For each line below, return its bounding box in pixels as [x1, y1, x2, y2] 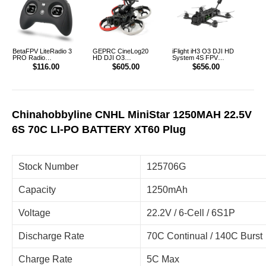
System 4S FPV [172, 54, 218, 62]
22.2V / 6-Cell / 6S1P [147, 208, 235, 218]
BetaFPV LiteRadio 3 [12, 47, 72, 55]
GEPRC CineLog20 [92, 47, 148, 55]
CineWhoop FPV [92, 61, 140, 68]
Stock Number [18, 161, 78, 172]
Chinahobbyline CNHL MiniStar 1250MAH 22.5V [12, 109, 252, 121]
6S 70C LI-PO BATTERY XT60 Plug [12, 123, 186, 136]
